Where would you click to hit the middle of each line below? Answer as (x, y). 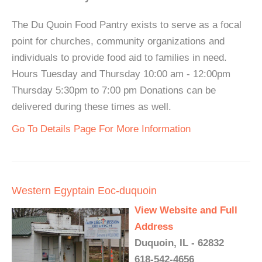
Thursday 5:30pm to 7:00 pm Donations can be (114, 90)
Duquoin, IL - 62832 (179, 243)
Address (154, 226)
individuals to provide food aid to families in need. (119, 57)
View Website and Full (186, 210)
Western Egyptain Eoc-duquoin (84, 190)
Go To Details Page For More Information (101, 129)
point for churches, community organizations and (118, 41)
